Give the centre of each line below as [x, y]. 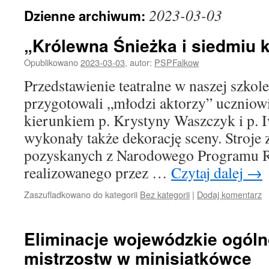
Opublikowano [51, 62]
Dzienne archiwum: [86, 16]
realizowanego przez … [98, 172]
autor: [141, 62]
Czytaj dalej [209, 172]
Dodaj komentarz [229, 194]
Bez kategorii [165, 194]
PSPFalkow [177, 62]
